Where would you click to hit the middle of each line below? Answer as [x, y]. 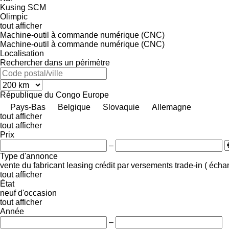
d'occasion [37, 193]
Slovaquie [121, 107]
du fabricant [43, 165]
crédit [105, 165]
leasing [80, 165]
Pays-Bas [28, 107]
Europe [96, 95]
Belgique [74, 107]
